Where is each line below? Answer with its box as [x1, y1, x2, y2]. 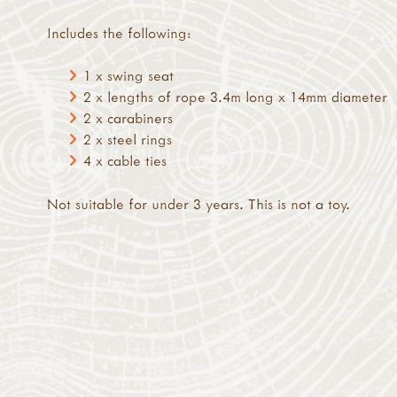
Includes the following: [47, 23, 192, 42]
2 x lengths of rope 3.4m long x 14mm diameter [82, 88, 387, 106]
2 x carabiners [82, 109, 173, 128]
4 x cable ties [82, 152, 167, 170]
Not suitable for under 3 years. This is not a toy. [47, 195, 351, 214]
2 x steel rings [82, 130, 172, 149]
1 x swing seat [82, 66, 174, 85]
